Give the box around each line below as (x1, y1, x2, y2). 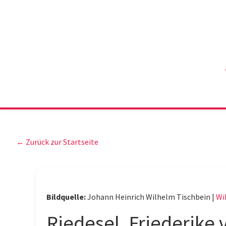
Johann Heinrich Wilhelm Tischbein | (87, 192, 216, 202)
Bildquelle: (46, 192, 86, 202)
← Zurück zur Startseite (16, 137, 98, 147)
